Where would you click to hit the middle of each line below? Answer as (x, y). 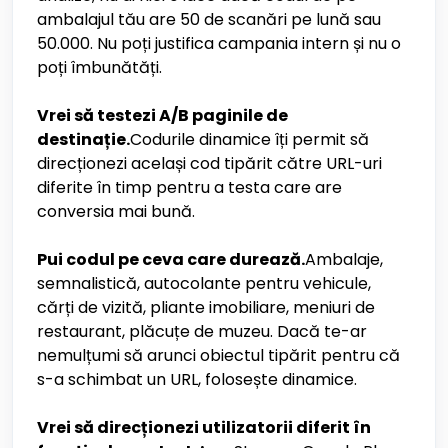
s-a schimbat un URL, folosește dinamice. (197, 379)
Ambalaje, (344, 259)
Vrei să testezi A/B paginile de (162, 115)
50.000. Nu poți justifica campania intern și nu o (219, 43)
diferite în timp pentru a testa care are (189, 187)
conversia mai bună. (116, 211)
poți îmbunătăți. (99, 67)
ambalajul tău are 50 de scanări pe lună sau (209, 19)
